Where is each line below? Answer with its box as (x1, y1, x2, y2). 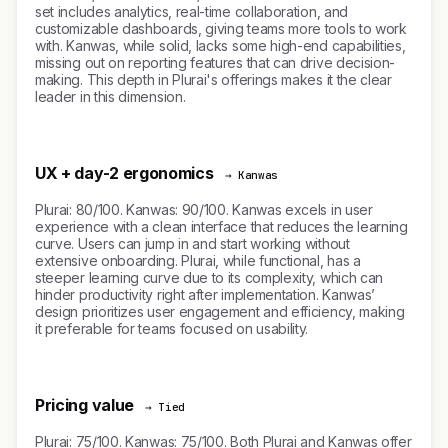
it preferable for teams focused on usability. (35, 320, 309, 337)
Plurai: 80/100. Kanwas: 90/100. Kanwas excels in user (35, 201, 373, 218)
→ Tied (145, 400, 186, 414)
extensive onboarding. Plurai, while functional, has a (35, 252, 361, 269)
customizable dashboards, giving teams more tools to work (35, 20, 407, 37)
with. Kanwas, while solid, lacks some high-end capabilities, (35, 37, 406, 54)
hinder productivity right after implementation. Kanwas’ (35, 286, 376, 303)
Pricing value (35, 395, 134, 415)
